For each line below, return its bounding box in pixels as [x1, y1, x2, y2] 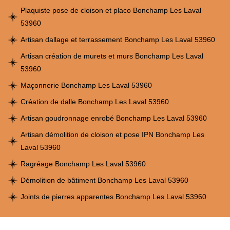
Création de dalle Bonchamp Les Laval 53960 [21, 98, 169, 106]
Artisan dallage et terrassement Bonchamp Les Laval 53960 [21, 35, 215, 44]
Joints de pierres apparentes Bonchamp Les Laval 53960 [21, 193, 206, 201]
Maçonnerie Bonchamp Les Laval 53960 [21, 81, 152, 89]
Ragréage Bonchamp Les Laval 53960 [21, 160, 146, 168]
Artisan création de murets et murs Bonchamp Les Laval [21, 52, 203, 60]
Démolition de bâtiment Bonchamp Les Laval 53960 [21, 176, 188, 184]
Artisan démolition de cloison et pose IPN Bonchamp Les [21, 130, 204, 139]
